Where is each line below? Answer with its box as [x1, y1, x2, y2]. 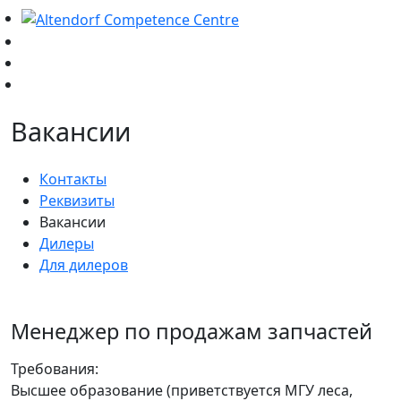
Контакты [39, 168, 107, 189]
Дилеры [39, 233, 94, 253]
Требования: [11, 358, 98, 379]
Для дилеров [39, 254, 128, 275]
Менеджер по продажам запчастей [11, 316, 372, 346]
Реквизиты [39, 190, 115, 210]
